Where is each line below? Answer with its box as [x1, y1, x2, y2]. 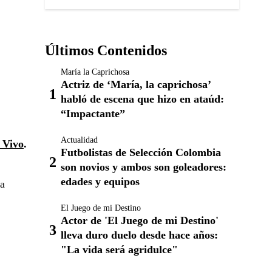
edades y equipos [61, 175, 140, 188]
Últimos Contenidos [45, 42, 167, 58]
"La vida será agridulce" [61, 243, 178, 256]
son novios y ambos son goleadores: [61, 161, 226, 173]
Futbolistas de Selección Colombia [61, 146, 221, 158]
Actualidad [61, 135, 98, 144]
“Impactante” [61, 107, 125, 120]
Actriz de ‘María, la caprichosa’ [61, 78, 211, 90]
